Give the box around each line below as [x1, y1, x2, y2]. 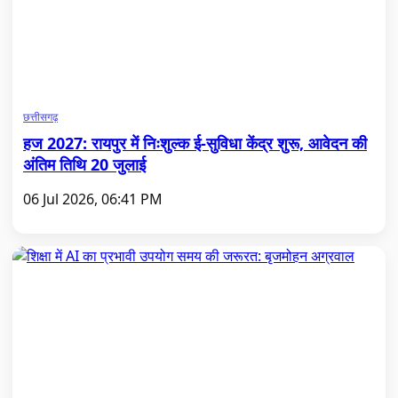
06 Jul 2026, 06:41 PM [23, 189, 163, 209]
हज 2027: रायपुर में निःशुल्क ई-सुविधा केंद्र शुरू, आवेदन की [23, 132, 367, 154]
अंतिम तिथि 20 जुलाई [23, 154, 146, 175]
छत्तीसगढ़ [23, 109, 58, 124]
